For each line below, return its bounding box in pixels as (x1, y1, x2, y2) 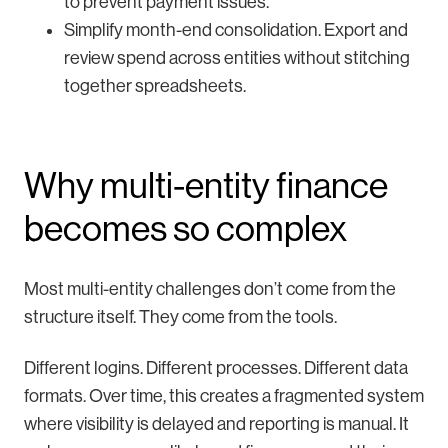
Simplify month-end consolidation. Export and (64, 19, 408, 40)
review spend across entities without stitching (64, 47, 410, 68)
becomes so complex (24, 207, 347, 249)
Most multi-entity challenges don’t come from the (24, 278, 396, 299)
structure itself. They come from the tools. (24, 306, 337, 327)
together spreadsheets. (64, 75, 246, 96)
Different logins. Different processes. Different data (24, 357, 408, 378)
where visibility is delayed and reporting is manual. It (24, 413, 409, 434)
